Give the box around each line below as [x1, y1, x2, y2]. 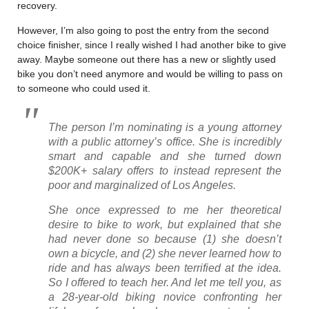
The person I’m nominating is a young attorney [48, 121, 281, 133]
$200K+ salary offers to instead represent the [48, 164, 281, 177]
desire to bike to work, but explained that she [48, 218, 281, 230]
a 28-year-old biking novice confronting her [48, 290, 281, 303]
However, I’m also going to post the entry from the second [17, 24, 269, 36]
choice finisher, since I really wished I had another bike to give [17, 39, 286, 50]
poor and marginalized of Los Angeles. [48, 179, 236, 191]
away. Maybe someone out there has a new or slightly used [17, 53, 276, 65]
